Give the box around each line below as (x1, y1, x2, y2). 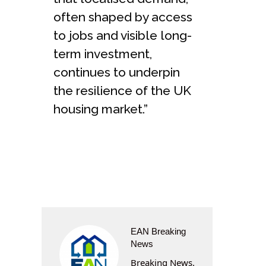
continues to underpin (53, 64, 180, 80)
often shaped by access (53, 9, 192, 24)
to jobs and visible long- (53, 27, 192, 43)
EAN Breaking (131, 226, 186, 236)
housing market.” (53, 101, 148, 116)
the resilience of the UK (53, 83, 191, 98)
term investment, (53, 46, 152, 61)
